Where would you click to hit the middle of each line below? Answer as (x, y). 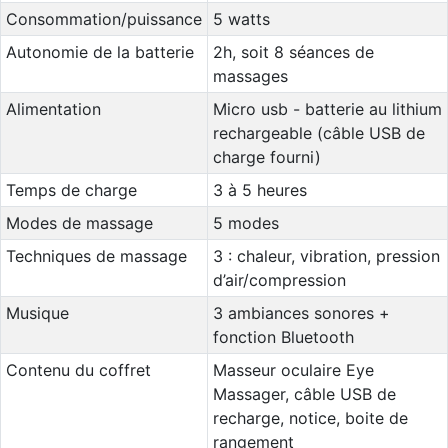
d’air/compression (279, 280)
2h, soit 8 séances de (293, 52)
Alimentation (53, 109)
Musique (37, 313)
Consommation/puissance (103, 19)
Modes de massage (79, 223)
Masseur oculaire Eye (293, 370)
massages (250, 76)
